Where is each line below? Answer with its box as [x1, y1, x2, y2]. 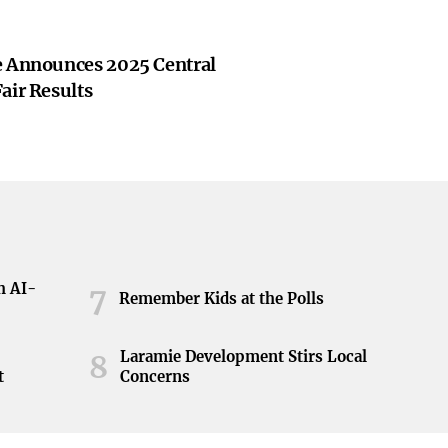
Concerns [119, 367, 190, 386]
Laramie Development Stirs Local [119, 347, 367, 366]
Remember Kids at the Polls [118, 289, 324, 308]
